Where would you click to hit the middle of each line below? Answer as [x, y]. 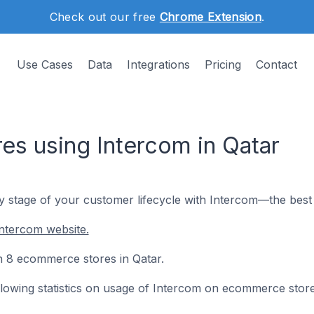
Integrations [158, 64]
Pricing [223, 64]
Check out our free [104, 17]
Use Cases [45, 64]
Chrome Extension [210, 17]
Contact [277, 64]
